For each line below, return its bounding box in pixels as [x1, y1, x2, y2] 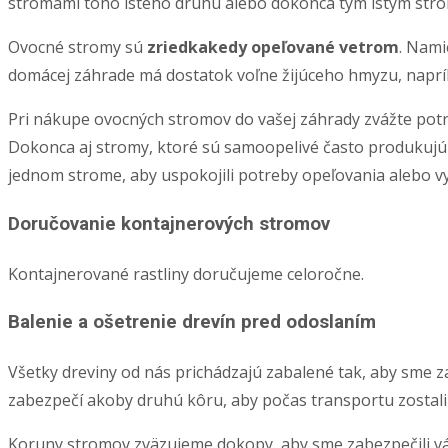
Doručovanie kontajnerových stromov [8, 212, 330, 235]
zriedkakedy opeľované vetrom [147, 36, 399, 59]
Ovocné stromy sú [8, 36, 147, 59]
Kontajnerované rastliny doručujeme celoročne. [8, 262, 364, 285]
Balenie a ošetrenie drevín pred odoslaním [8, 311, 376, 334]
